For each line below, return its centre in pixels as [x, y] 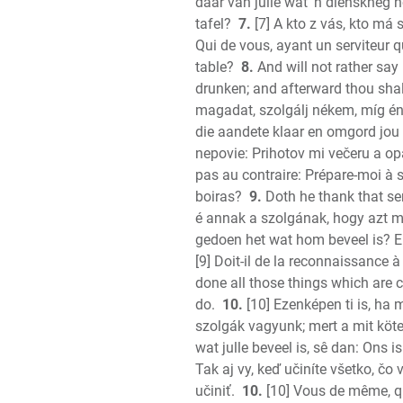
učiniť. [215, 391]
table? [215, 67]
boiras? [219, 197]
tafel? [213, 24]
